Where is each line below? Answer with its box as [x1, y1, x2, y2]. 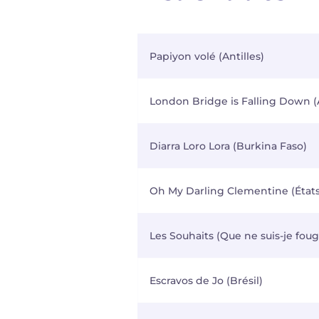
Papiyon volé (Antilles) [150, 50, 264, 63]
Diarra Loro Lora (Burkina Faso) [150, 140, 307, 152]
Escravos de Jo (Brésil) [150, 274, 263, 287]
